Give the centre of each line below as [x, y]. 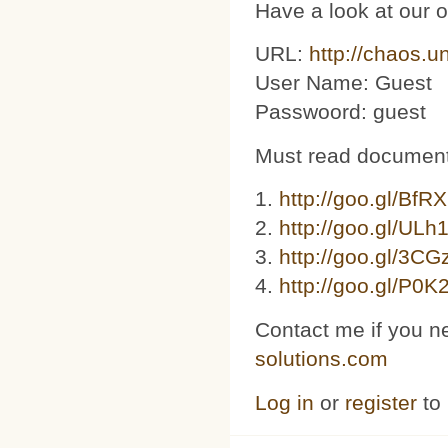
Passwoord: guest [340, 112]
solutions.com [321, 359]
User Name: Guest [343, 83]
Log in [284, 402]
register [381, 402]
